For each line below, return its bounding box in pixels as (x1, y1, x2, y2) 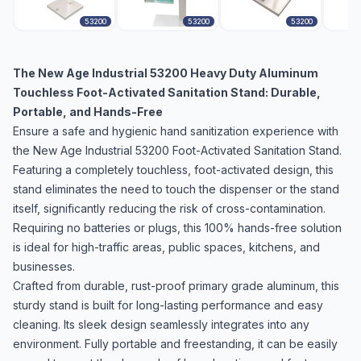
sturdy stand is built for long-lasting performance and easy (13, 298, 323, 312)
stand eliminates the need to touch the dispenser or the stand (13, 182, 339, 196)
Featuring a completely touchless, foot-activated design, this (13, 163, 334, 176)
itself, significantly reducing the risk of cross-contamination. (13, 201, 326, 215)
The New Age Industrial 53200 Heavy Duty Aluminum (13, 66, 318, 80)
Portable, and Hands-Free (13, 105, 163, 118)
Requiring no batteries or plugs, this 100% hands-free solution (13, 221, 342, 234)
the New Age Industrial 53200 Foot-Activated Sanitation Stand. (13, 143, 342, 157)
